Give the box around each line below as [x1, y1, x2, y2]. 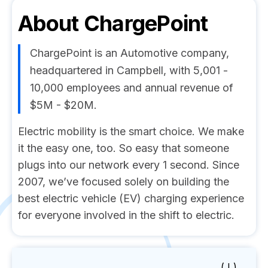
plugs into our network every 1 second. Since [18, 159, 239, 171]
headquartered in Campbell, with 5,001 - [30, 64, 228, 77]
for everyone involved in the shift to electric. [18, 209, 234, 221]
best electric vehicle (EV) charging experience [18, 192, 244, 205]
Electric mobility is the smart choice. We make [18, 125, 244, 138]
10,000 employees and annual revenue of [30, 81, 233, 94]
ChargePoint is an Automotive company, [30, 47, 229, 59]
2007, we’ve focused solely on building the [18, 175, 229, 188]
